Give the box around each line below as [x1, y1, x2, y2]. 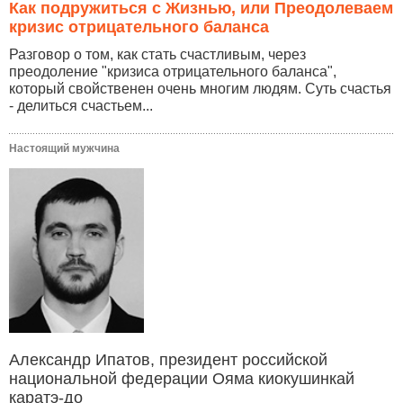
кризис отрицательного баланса [9, 18, 269, 36]
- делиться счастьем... [9, 98, 153, 113]
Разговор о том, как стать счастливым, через [9, 47, 306, 62]
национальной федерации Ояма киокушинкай [9, 370, 354, 389]
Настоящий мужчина [9, 142, 120, 155]
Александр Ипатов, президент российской [9, 351, 327, 370]
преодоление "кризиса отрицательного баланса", [9, 64, 336, 79]
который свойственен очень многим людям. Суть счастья [9, 81, 391, 96]
